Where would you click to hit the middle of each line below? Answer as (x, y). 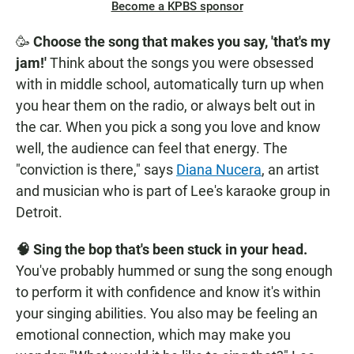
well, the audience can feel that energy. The (152, 149)
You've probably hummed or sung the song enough (174, 271)
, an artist (290, 170)
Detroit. (39, 213)
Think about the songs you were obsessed (182, 63)
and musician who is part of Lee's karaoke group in (173, 191)
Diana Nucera (219, 170)
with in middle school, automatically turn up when (170, 85)
